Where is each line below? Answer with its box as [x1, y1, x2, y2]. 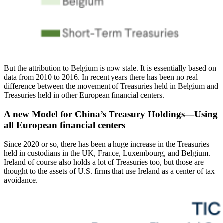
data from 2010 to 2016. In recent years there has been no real [4, 72, 198, 81]
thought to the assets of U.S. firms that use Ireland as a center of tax [4, 167, 215, 176]
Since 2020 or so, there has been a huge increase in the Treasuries [4, 140, 209, 149]
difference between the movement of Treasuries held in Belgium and [4, 81, 218, 90]
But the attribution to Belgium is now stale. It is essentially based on [4, 63, 216, 72]
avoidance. [4, 176, 38, 185]
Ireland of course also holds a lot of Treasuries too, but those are [4, 158, 204, 167]
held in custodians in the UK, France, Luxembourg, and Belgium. [4, 149, 210, 158]
